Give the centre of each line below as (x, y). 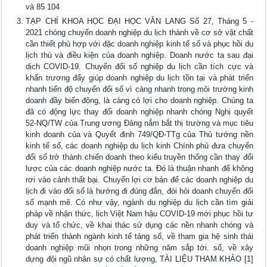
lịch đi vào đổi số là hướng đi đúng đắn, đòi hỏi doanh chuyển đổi (139, 191)
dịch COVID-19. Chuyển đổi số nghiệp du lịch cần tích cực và (139, 66)
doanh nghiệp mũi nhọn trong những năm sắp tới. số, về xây (139, 248)
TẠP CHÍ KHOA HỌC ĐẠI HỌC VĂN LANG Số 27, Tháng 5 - (139, 21)
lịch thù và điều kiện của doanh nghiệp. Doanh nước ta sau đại (139, 55)
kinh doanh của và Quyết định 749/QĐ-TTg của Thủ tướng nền (139, 134)
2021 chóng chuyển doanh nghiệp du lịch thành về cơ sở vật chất (139, 32)
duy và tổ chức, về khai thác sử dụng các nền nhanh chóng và (139, 225)
